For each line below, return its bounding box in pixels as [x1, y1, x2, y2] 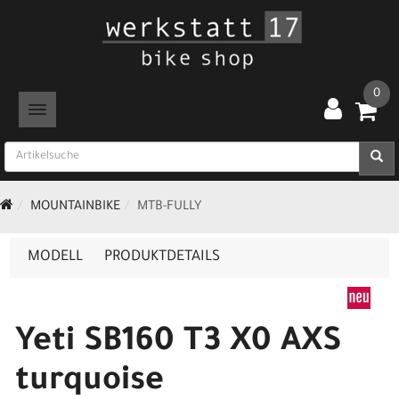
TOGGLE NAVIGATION [36, 103, 144, 116]
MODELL [28, 249, 83, 265]
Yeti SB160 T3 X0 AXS [15, 326, 341, 362]
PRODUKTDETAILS [104, 249, 220, 265]
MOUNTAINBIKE [30, 200, 120, 215]
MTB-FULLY [137, 200, 201, 215]
